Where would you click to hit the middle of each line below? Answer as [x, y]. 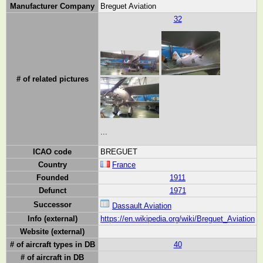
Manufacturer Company [52, 6]
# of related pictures [52, 79]
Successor [52, 205]
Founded [52, 178]
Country [52, 165]
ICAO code [52, 152]
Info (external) [52, 219]
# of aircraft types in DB [52, 245]
